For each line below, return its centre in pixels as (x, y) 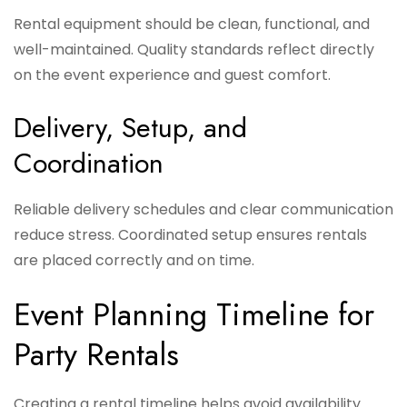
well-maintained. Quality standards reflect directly (194, 50)
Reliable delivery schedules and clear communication (203, 210)
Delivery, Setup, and (130, 128)
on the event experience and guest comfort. (172, 75)
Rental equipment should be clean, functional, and (192, 25)
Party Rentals (96, 355)
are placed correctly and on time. (134, 261)
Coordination (89, 164)
